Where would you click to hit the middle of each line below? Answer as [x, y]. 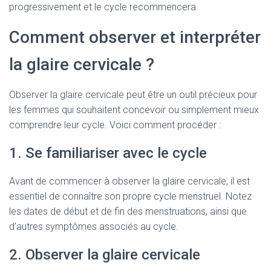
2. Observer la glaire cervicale [105, 255]
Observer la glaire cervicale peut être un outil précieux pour [133, 95]
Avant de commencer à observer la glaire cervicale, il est [129, 181]
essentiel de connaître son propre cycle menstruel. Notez [130, 196]
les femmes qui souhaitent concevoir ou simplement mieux [134, 110]
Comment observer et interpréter [135, 37]
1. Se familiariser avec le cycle [108, 153]
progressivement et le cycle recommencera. [104, 7]
